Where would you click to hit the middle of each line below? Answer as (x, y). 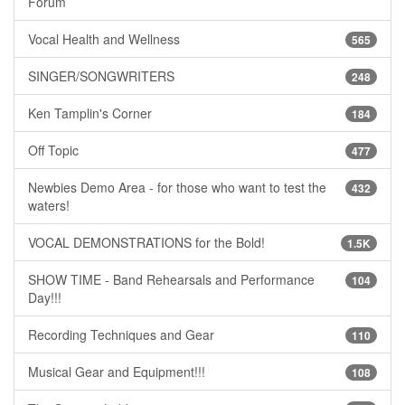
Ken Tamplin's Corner (90, 113)
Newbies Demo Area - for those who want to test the (177, 187)
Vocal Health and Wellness (104, 38)
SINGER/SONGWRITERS (101, 75)
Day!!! (45, 297)
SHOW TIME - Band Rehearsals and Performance (171, 279)
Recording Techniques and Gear (121, 334)
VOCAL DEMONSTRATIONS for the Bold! (146, 242)
